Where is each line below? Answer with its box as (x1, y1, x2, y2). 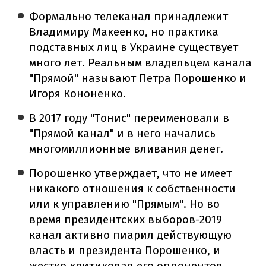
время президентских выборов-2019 (29, 212, 223, 226)
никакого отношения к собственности (29, 181, 236, 195)
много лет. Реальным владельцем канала (29, 55, 252, 69)
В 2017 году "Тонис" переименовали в (29, 110, 230, 125)
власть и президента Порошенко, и (29, 243, 221, 257)
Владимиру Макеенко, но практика (29, 24, 219, 39)
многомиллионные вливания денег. (29, 141, 224, 156)
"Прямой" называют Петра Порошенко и (29, 71, 247, 85)
